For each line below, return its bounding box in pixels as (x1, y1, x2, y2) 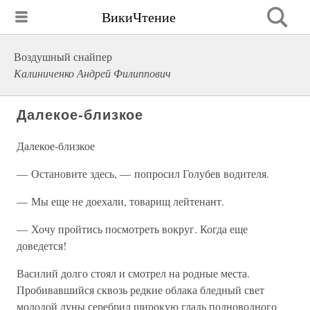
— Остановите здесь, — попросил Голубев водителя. (17, 166, 269, 181)
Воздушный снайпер (14, 49, 112, 64)
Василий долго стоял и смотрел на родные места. (17, 266, 250, 280)
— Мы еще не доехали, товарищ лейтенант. (17, 194, 224, 208)
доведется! (17, 238, 66, 253)
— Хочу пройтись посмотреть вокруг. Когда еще (17, 221, 248, 236)
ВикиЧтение (102, 7, 176, 26)
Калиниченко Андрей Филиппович (14, 66, 171, 80)
